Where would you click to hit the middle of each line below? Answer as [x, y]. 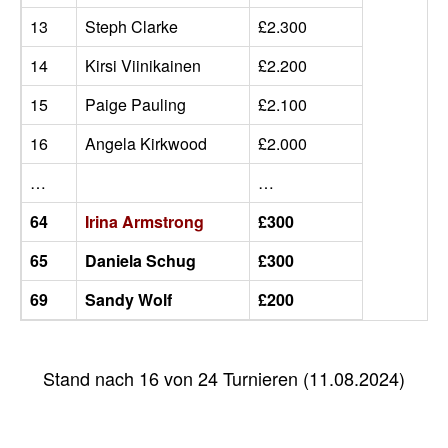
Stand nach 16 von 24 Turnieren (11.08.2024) [224, 378]
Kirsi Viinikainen [143, 66]
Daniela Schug [140, 261]
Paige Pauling [135, 105]
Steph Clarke [131, 27]
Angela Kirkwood [146, 144]
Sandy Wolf [128, 300]
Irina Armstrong [144, 222]
